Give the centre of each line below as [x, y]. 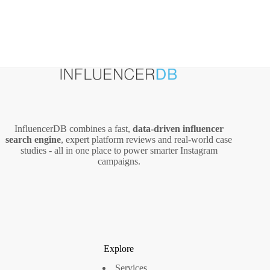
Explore [119, 248]
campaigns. [119, 162]
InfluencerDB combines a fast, [73, 129]
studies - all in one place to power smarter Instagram [119, 151]
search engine [33, 140]
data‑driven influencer [178, 129]
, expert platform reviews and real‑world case [147, 140]
